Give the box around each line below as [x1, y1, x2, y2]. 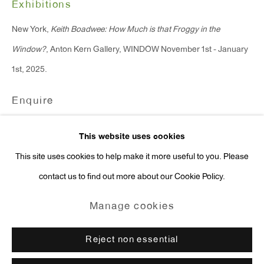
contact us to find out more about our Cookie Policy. [39, 173, 225, 181]
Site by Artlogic [18, 218, 84, 226]
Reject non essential [85, 236, 179, 245]
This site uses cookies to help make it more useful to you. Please [15, 153, 249, 161]
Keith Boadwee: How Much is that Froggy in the [51, 25, 220, 34]
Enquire [12, 96, 54, 107]
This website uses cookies [79, 133, 185, 141]
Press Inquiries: [18, 21, 75, 29]
